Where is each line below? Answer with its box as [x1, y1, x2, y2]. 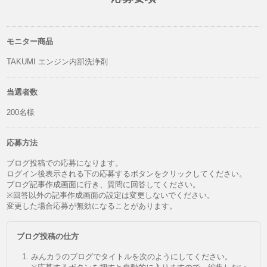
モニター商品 [7, 36, 54, 46]
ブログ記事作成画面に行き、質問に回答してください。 [7, 179, 201, 189]
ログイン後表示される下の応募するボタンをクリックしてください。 [7, 169, 247, 178]
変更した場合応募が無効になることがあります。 [7, 201, 178, 210]
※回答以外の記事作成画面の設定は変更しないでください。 [7, 190, 215, 200]
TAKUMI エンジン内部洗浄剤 [7, 57, 108, 66]
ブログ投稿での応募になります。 [7, 158, 123, 167]
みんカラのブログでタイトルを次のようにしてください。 [31, 252, 233, 261]
